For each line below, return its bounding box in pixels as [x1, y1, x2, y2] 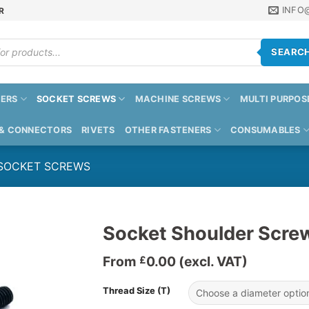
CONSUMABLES [230, 125, 301, 135]
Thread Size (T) [103, 285, 170, 297]
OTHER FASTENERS [124, 125, 212, 135]
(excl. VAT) [176, 252, 248, 270]
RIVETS [81, 125, 115, 135]
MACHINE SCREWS [134, 94, 221, 104]
